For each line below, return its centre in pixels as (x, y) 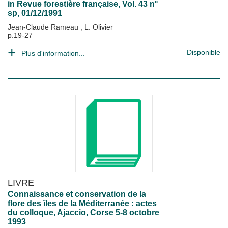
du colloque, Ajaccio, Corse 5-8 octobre (83, 212)
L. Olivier (99, 27)
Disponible (204, 52)
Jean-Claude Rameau (44, 27)
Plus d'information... (53, 53)
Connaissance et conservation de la (77, 194)
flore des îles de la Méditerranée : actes (82, 203)
